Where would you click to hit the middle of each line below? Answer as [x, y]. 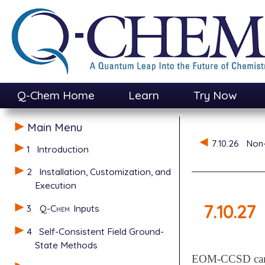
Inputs [85, 209]
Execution [56, 185]
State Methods [66, 245]
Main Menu [54, 127]
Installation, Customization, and [105, 172]
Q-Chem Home [56, 96]
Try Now [215, 96]
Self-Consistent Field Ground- [102, 232]
